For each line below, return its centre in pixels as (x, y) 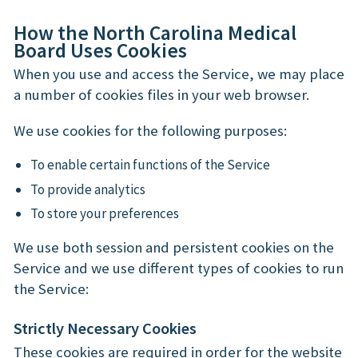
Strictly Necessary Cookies (105, 329)
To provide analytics (88, 189)
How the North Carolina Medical (155, 32)
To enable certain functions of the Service (151, 165)
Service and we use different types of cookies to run (179, 268)
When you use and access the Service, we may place (179, 74)
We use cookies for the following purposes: (150, 130)
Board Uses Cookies (100, 50)
